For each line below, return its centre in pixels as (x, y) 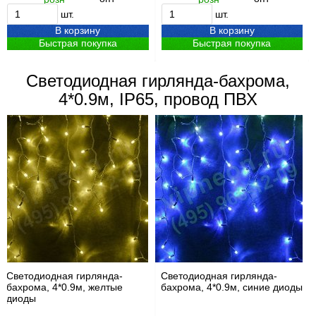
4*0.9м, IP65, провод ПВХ (158, 99)
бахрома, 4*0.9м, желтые (65, 287)
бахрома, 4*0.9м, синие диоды (231, 287)
